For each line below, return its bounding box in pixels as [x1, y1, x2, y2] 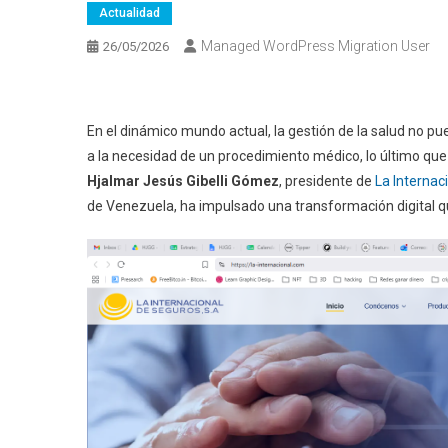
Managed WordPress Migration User [201, 37, 430, 54]
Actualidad [99, 5, 160, 20]
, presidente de [279, 172, 372, 189]
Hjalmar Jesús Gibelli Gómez [87, 172, 279, 189]
